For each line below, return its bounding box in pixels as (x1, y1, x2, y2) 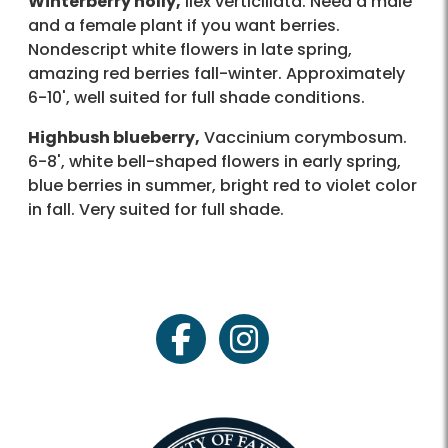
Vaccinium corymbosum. (200, 126, 407, 150)
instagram (242, 337, 328, 361)
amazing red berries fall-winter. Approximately (28, 62, 405, 86)
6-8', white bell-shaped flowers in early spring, (28, 150, 401, 174)
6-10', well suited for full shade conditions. (28, 86, 365, 110)
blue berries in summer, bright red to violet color (28, 174, 417, 198)
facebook (179, 337, 259, 361)
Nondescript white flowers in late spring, (28, 38, 352, 62)
